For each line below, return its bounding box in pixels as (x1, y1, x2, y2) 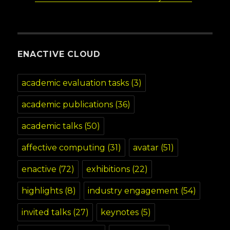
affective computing (22, 142, 106, 152)
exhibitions (86, 164, 130, 174)
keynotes (101, 207, 139, 217)
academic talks (22, 121, 83, 131)
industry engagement (88, 185, 179, 196)
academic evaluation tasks (22, 78, 129, 88)
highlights (22, 185, 63, 196)
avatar (133, 142, 159, 152)
